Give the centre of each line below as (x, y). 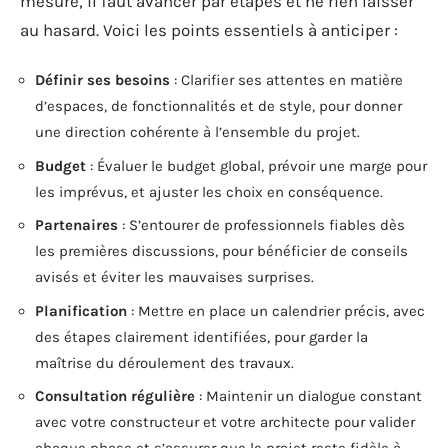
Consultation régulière (115, 396)
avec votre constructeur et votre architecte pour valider (225, 422)
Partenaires (76, 225)
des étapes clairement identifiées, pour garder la (201, 336)
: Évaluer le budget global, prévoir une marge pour (256, 165)
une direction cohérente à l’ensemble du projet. (197, 132)
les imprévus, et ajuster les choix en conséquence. (209, 191)
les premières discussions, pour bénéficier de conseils (221, 251)
